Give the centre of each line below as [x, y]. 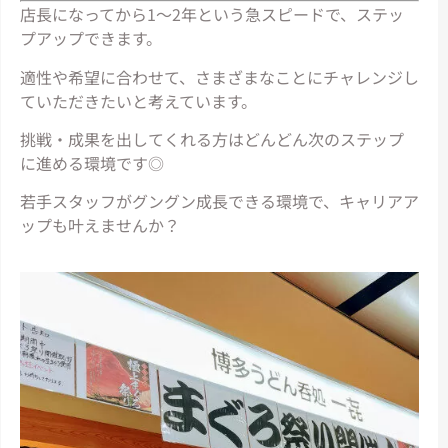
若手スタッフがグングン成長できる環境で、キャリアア [219, 201]
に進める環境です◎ [91, 163]
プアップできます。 [90, 38]
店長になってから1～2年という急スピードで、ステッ [211, 14]
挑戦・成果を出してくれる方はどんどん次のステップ [211, 139]
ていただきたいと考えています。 [138, 100]
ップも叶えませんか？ [99, 225]
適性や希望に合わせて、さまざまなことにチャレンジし [219, 76]
